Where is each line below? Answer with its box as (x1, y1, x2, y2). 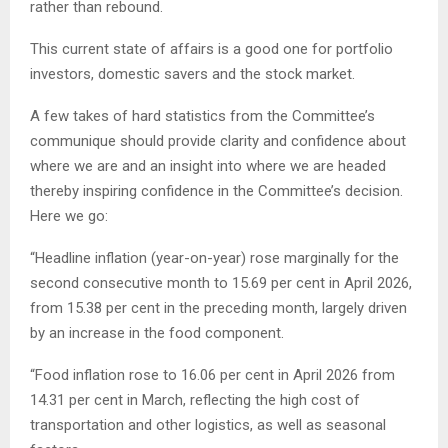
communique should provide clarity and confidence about (30, 131, 406, 150)
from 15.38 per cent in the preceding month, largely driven (30, 298, 407, 317)
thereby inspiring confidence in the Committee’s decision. (30, 181, 403, 200)
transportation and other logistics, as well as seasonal (30, 415, 386, 434)
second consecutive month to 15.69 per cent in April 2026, (30, 273, 412, 292)
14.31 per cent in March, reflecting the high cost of (30, 390, 360, 409)
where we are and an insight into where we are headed (30, 156, 386, 175)
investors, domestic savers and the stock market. (30, 64, 355, 83)
